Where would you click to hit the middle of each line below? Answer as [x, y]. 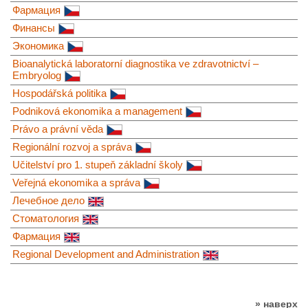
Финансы [34, 28]
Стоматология [46, 219]
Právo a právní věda [58, 129]
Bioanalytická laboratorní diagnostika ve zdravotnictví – [135, 64]
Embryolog [37, 76]
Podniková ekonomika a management [97, 111]
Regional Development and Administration [106, 254]
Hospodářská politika [59, 93]
